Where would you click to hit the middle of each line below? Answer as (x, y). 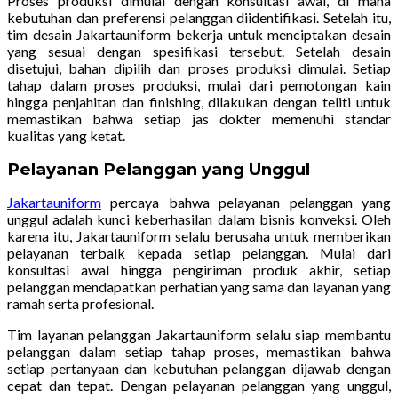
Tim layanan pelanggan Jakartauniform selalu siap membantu (199, 334)
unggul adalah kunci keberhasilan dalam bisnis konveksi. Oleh (199, 219)
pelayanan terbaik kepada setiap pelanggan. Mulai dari (199, 252)
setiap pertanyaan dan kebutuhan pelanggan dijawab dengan (199, 368)
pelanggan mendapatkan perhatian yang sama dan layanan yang (199, 286)
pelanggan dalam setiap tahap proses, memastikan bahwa (199, 351)
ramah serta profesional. (80, 303)
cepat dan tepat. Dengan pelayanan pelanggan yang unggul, (199, 385)
